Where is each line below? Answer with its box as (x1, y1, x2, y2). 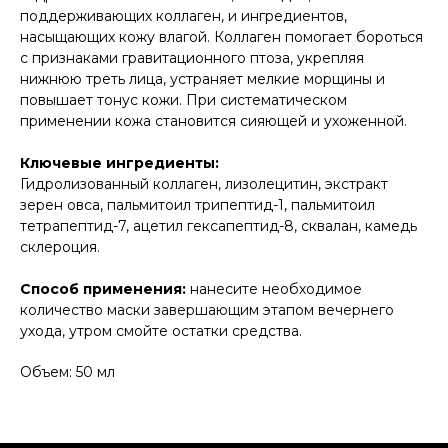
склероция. (20, 238, 100, 257)
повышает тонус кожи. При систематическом (20, 91, 347, 110)
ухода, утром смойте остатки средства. (20, 322, 302, 341)
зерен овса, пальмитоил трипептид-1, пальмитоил (20, 196, 375, 215)
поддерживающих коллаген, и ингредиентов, (20, 7, 347, 26)
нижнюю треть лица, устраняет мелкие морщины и (20, 70, 385, 89)
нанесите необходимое (190, 280, 362, 299)
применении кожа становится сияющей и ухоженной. (20, 112, 407, 131)
